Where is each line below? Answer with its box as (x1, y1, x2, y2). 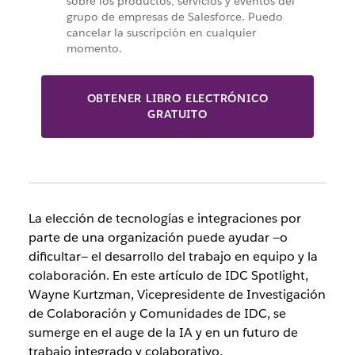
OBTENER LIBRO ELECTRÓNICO (86, 91, 269, 105)
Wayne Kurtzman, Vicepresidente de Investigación (28, 286, 326, 303)
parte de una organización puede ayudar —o (28, 229, 288, 246)
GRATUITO (147, 107, 208, 121)
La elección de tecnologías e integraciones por (28, 210, 301, 227)
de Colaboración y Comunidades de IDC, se (28, 305, 286, 322)
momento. (66, 41, 122, 55)
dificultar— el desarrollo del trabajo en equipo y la (28, 248, 318, 265)
